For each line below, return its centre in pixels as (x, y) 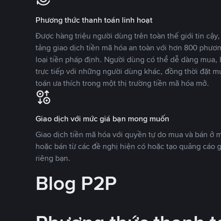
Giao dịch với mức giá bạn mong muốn (102, 119)
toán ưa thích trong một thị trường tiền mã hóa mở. (122, 83)
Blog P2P (76, 184)
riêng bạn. (53, 158)
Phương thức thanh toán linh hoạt (94, 20)
